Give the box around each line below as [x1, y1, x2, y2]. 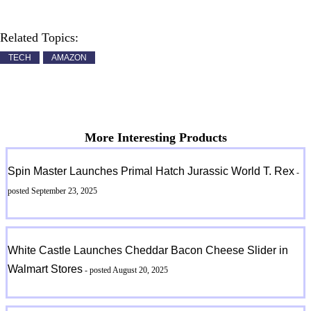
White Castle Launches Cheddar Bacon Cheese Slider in [8, 244, 289, 257]
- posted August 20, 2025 [83, 265, 169, 276]
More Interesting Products [84, 131, 227, 145]
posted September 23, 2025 [8, 186, 98, 196]
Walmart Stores [8, 263, 83, 276]
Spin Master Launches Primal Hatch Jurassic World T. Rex [8, 165, 295, 178]
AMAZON [51, 53, 87, 63]
